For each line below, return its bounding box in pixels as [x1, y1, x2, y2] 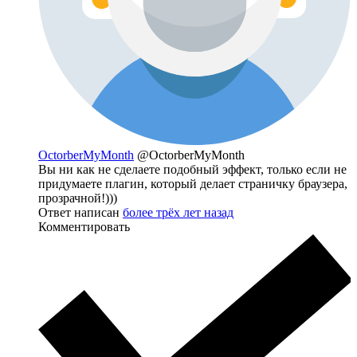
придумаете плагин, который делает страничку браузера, [38, 177, 347, 190]
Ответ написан [38, 206, 123, 219]
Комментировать [38, 220, 130, 233]
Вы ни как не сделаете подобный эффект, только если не [38, 163, 347, 176]
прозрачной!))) [38, 191, 117, 205]
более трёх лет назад [123, 206, 233, 219]
